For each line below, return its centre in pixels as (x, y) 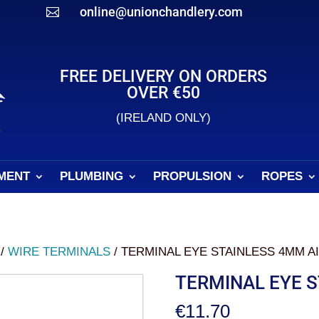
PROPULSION (192, 176)
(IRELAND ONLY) (164, 118)
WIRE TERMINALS (59, 252)
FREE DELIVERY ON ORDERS (164, 77)
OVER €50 (164, 93)
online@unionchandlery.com (161, 12)
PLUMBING (91, 176)
